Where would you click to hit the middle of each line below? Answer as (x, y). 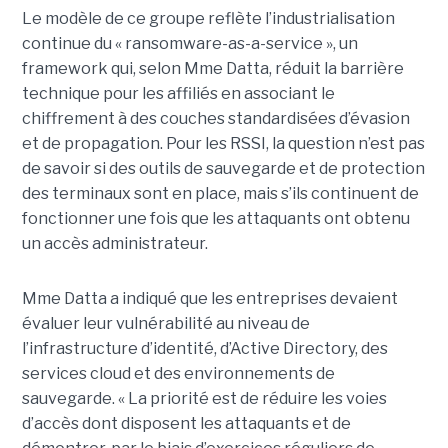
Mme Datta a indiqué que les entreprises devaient (209, 299)
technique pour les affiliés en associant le (178, 94)
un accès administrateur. (114, 244)
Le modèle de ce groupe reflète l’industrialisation (208, 19)
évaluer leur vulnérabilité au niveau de (165, 324)
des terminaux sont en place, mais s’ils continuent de (220, 194)
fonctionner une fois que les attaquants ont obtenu (215, 219)
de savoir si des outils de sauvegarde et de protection (223, 169)
